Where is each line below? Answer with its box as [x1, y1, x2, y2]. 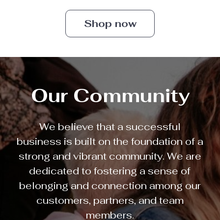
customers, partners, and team [36, 194, 184, 207]
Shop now [83, 17, 137, 30]
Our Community [30, 83, 190, 108]
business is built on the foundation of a [16, 135, 203, 148]
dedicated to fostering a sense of [29, 165, 191, 177]
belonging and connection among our [19, 179, 201, 192]
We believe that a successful [39, 120, 181, 133]
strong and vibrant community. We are [18, 150, 201, 163]
